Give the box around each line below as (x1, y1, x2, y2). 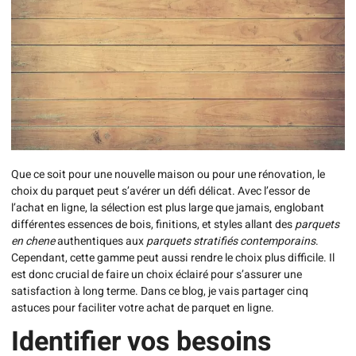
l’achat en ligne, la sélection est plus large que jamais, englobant (11, 199, 324, 216)
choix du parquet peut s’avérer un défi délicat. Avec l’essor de (11, 182, 310, 199)
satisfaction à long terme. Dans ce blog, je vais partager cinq (11, 282, 308, 300)
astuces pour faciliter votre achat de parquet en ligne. (11, 299, 274, 316)
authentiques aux (55, 232, 146, 250)
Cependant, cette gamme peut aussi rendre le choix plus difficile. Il (11, 249, 335, 266)
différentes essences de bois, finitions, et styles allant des (11, 215, 295, 233)
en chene (11, 232, 55, 250)
